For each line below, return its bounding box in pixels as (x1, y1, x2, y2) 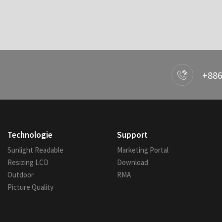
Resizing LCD (7, 158, 49, 167)
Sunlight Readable (7, 145, 63, 155)
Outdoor (7, 170, 34, 179)
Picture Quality (7, 182, 54, 192)
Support (117, 129, 148, 140)
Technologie (7, 129, 53, 140)
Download (117, 158, 149, 167)
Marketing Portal (117, 145, 169, 155)
